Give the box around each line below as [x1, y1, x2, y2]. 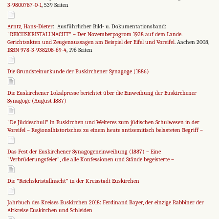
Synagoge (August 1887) [7, 97, 66, 105]
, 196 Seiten [66, 46, 92, 54]
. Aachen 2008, [175, 39, 209, 46]
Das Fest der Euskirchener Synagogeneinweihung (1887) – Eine [7, 148, 161, 155]
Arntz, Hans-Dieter [7, 23, 53, 30]
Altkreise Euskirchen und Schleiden [7, 207, 92, 214]
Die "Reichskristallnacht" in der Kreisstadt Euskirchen [7, 177, 139, 185]
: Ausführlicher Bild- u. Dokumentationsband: [53, 23, 166, 30]
